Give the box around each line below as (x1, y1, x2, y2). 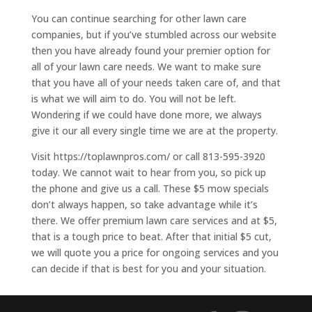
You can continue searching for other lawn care (31, 12, 247, 26)
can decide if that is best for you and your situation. (31, 262, 266, 276)
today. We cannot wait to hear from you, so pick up (31, 166, 266, 180)
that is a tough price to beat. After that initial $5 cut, (31, 230, 272, 244)
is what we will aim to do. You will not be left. (31, 92, 236, 106)
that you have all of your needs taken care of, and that (31, 76, 281, 90)
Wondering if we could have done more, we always (31, 108, 262, 122)
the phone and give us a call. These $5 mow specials (31, 182, 269, 196)
